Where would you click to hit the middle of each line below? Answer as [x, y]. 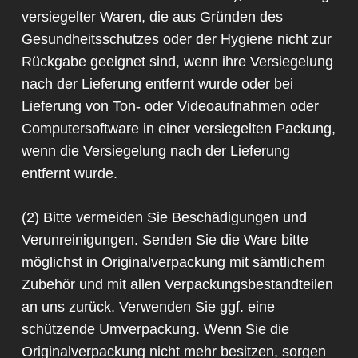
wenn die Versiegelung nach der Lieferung [155, 151]
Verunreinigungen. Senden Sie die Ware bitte [165, 240]
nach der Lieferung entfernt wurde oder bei [157, 84]
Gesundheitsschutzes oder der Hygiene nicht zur [176, 40]
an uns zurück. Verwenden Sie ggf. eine [148, 307]
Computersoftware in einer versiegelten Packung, [178, 129]
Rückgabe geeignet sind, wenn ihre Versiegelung [177, 62]
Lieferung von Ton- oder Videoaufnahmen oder [170, 107]
